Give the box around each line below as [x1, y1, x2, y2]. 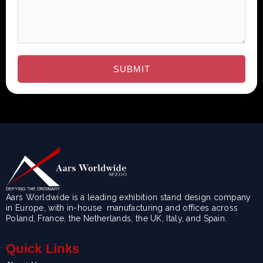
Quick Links [6, 241, 80, 257]
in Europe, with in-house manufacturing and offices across [6, 203, 238, 213]
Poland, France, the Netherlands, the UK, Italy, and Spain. [6, 214, 227, 224]
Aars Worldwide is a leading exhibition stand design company [6, 193, 251, 203]
